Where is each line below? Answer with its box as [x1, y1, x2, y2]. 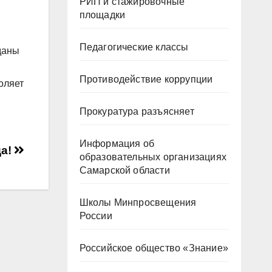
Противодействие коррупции [79, 74, 213, 84]
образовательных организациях [79, 152, 227, 162]
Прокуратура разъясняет [79, 106, 194, 117]
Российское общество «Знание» [79, 243, 229, 253]
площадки [79, 10, 126, 20]
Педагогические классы [79, 42, 189, 52]
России [79, 211, 112, 221]
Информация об [79, 138, 155, 149]
